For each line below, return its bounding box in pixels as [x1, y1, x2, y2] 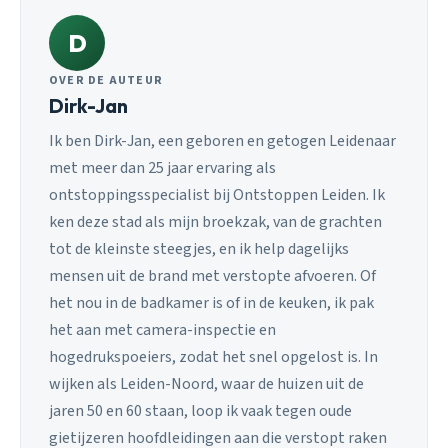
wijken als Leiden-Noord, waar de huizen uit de [49, 373, 364, 396]
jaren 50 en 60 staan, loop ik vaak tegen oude [49, 400, 352, 423]
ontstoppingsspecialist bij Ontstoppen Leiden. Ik [49, 184, 385, 207]
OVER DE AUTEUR [49, 71, 164, 89]
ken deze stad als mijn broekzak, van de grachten [49, 211, 382, 234]
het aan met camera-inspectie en [49, 319, 276, 342]
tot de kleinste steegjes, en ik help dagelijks [49, 238, 349, 261]
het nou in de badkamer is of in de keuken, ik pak [49, 292, 374, 315]
